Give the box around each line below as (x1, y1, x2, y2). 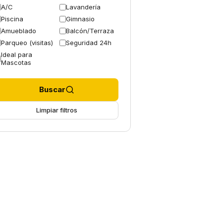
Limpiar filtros (36, 106, 77, 114)
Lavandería (66, 3, 101, 11)
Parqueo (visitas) (1, 39, 53, 47)
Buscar (39, 85, 65, 94)
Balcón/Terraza (66, 27, 114, 35)
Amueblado (1, 27, 36, 35)
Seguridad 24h (66, 39, 111, 47)
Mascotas (1, 58, 31, 66)
